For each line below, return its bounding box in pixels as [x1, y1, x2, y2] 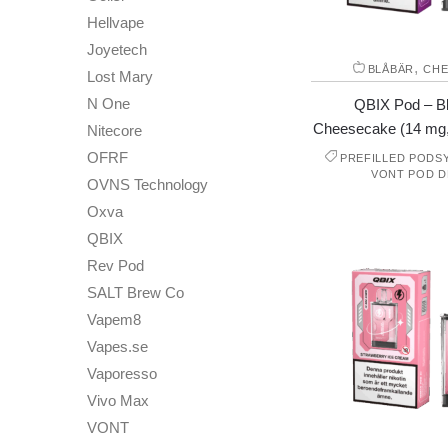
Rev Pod [87, 256, 144, 274]
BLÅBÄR [367, 63, 414, 76]
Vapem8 [87, 310, 141, 328]
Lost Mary [87, 67, 153, 85]
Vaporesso [87, 364, 157, 382]
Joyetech [87, 40, 147, 58]
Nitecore [87, 121, 142, 139]
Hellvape [87, 13, 144, 31]
